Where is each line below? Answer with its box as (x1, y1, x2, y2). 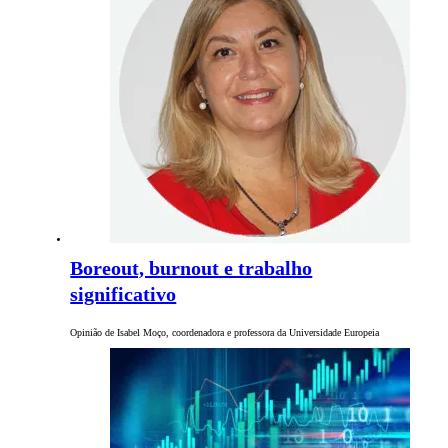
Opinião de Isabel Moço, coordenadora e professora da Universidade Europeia (70, 327, 380, 339)
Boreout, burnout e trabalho (70, 257, 313, 280)
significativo (70, 283, 177, 306)
